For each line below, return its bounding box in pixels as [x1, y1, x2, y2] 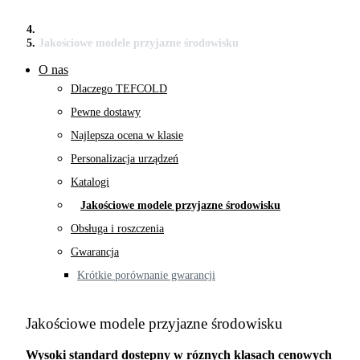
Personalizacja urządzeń [71, 152, 178, 166]
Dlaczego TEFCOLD [71, 82, 167, 96]
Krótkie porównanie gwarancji [77, 268, 215, 282]
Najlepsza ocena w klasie [71, 129, 183, 142]
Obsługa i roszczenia [71, 222, 164, 235]
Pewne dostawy [71, 105, 141, 119]
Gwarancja [71, 245, 119, 259]
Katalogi [71, 175, 109, 189]
